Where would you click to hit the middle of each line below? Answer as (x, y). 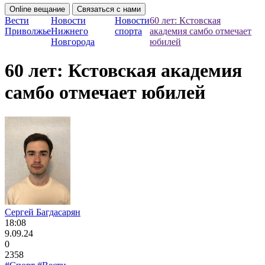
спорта (129, 31)
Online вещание (37, 9)
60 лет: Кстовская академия (123, 71)
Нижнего (70, 31)
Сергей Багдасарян (43, 212)
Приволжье (28, 31)
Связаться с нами (109, 9)
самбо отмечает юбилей (105, 93)
